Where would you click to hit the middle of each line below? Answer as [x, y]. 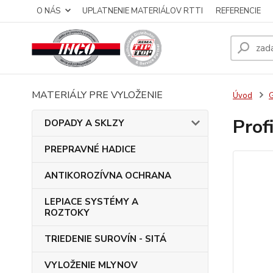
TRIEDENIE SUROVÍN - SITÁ [105, 239]
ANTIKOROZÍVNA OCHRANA [108, 175]
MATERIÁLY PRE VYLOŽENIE [97, 95]
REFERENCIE [238, 11]
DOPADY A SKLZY [84, 123]
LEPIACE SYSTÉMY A [91, 202]
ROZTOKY [67, 213]
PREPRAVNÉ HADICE [90, 149]
